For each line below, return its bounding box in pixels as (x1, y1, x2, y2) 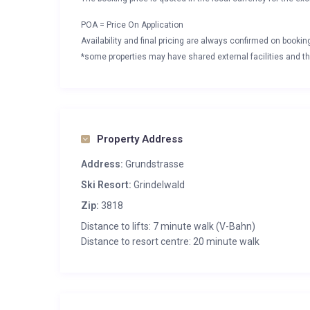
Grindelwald (134, 179, 185, 190)
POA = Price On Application (81, 20, 183, 30)
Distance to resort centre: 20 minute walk (81, 236, 259, 247)
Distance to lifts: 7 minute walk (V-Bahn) (81, 221, 255, 232)
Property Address (97, 133, 183, 145)
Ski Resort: (81, 179, 131, 190)
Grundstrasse (123, 158, 184, 170)
